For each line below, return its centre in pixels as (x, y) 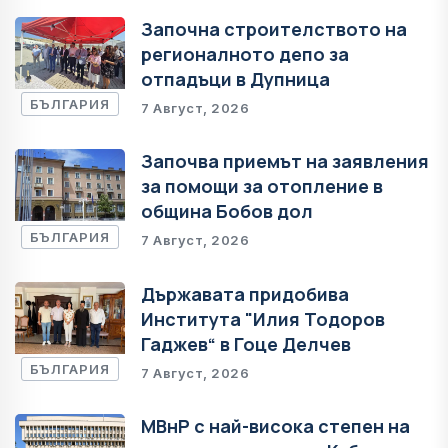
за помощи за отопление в (262, 186)
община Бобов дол (227, 211)
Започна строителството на (274, 28)
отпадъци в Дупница (235, 78)
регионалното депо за (245, 53)
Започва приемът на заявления (285, 161)
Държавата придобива (245, 293)
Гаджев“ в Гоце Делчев (246, 343)
